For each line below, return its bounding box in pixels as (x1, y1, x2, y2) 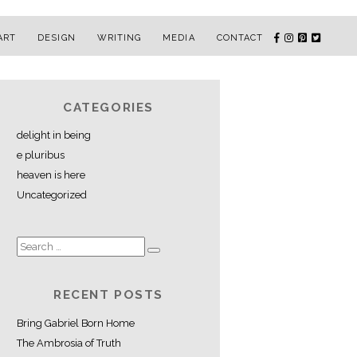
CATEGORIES (63, 100, 154, 115)
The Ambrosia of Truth (17, 336, 121, 349)
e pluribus (17, 149, 65, 162)
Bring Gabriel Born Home (17, 316, 135, 329)
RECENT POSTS (53, 288, 163, 303)
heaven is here (17, 169, 85, 182)
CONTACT (216, 32, 264, 43)
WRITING (96, 32, 142, 43)
